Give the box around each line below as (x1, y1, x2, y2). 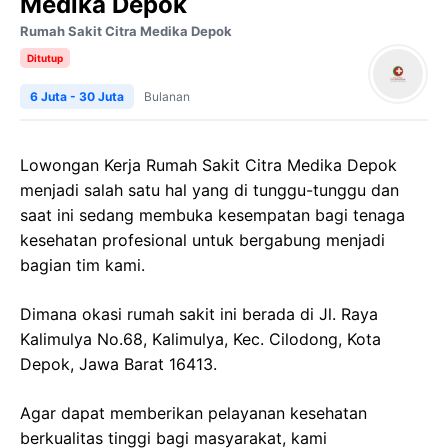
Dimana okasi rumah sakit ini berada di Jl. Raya (20, 304, 378, 324)
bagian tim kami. (20, 255, 145, 275)
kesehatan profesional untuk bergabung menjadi (20, 230, 385, 250)
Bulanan (144, 89, 190, 104)
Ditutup (27, 52, 63, 64)
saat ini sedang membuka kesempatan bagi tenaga (20, 205, 405, 225)
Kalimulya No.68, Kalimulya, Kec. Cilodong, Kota (20, 329, 381, 349)
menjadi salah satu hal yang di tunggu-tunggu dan (20, 180, 399, 200)
